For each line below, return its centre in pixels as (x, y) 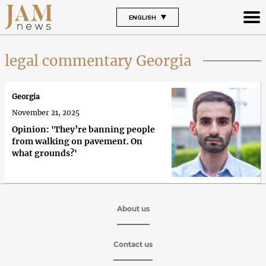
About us (133, 208)
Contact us (133, 244)
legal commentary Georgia (98, 61)
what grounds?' (45, 153)
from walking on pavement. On (77, 142)
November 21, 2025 (46, 113)
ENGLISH (142, 17)
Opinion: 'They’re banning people (83, 130)
